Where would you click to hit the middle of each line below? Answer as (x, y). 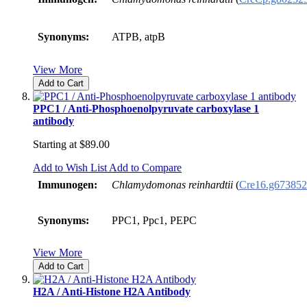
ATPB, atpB (138, 36)
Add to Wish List (70, 167)
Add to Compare (145, 167)
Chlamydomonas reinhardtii (172, 184)
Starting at (55, 144)
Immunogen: (67, 184)
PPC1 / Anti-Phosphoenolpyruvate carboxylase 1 (146, 108)
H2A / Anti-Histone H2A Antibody (112, 291)
